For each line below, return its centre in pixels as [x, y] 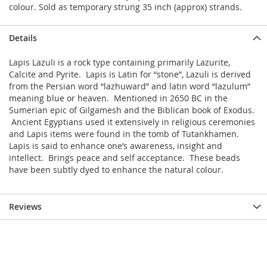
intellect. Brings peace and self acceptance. [98, 158]
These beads [214, 158]
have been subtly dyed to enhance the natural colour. [117, 170]
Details [23, 38]
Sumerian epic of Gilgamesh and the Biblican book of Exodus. [132, 110]
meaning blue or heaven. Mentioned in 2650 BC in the [118, 98]
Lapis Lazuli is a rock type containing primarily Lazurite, [119, 63]
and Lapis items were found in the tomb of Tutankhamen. [124, 134]
